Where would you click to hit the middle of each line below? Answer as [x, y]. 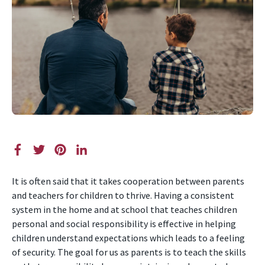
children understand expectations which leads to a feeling [128, 238]
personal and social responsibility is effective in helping [124, 224]
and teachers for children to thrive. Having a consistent [123, 195]
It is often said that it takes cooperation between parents [128, 181]
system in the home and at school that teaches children [125, 209]
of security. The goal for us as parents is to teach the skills [129, 252]
